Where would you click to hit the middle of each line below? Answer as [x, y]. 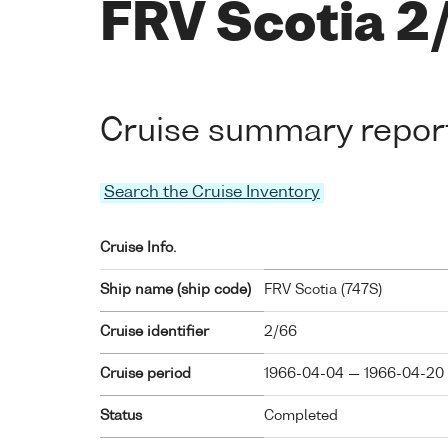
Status [121, 416]
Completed [301, 416]
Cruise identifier [154, 332]
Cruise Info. [138, 248]
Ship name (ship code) [175, 290]
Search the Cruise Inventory [212, 193]
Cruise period [145, 374]
